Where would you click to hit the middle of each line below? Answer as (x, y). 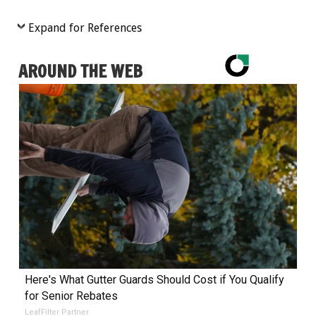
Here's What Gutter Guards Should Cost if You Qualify (154, 280)
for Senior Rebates (71, 296)
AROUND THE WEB (80, 72)
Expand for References (85, 28)
